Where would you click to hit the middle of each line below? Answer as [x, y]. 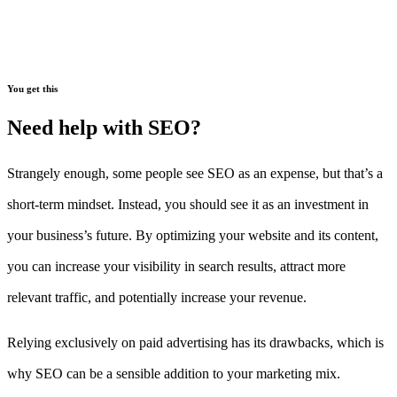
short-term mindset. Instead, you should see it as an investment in [188, 205]
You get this [32, 89]
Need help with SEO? [104, 128]
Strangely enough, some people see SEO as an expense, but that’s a [195, 174]
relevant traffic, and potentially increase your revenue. [157, 298]
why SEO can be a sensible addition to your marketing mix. [174, 374]
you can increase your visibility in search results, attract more [176, 267]
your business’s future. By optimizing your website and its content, [193, 236]
